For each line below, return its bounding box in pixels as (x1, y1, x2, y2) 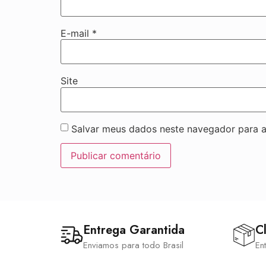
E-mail (61, 27, 92, 39)
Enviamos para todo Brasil (83, 238, 183, 252)
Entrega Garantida (83, 221, 185, 239)
